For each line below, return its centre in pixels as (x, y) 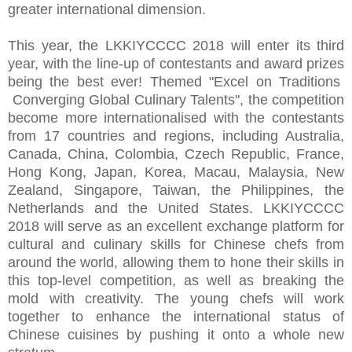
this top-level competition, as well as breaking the (176, 280)
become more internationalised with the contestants (176, 117)
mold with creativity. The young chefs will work (176, 298)
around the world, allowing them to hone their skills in (176, 262)
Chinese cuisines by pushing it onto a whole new (176, 334)
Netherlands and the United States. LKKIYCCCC (176, 208)
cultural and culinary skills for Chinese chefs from (176, 244)
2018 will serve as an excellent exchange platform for (176, 226)
